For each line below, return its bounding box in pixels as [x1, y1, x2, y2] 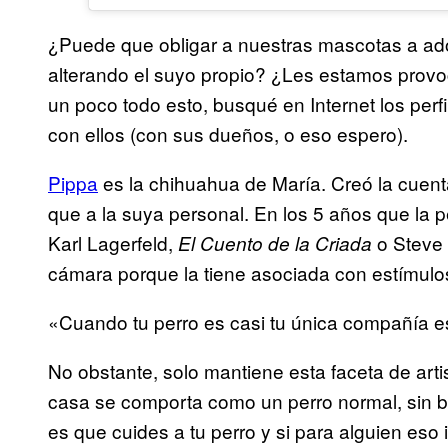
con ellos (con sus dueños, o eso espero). [48, 120, 408, 148]
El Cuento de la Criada [178, 230, 372, 257]
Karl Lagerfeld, [48, 229, 178, 257]
